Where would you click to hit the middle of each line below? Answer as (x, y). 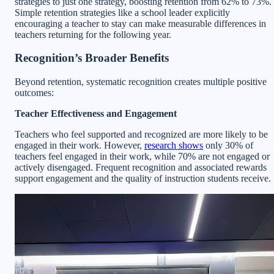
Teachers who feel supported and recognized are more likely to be (141, 134)
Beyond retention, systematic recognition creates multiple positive (141, 81)
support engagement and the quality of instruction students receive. (143, 178)
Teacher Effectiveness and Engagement (96, 113)
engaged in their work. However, (80, 145)
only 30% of (228, 145)
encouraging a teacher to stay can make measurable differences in (140, 23)
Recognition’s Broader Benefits (92, 58)
